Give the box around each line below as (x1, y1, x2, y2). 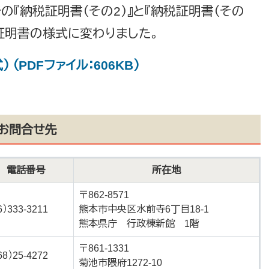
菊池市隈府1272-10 (79, 258, 162, 268)
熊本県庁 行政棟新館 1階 (79, 219, 199, 229)
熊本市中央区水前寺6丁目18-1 (79, 204, 209, 214)
